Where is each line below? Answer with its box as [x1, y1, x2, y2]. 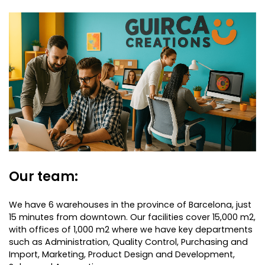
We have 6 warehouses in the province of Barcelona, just [9, 198, 251, 211]
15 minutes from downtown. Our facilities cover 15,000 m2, [9, 211, 256, 223]
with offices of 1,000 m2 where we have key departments [9, 223, 253, 235]
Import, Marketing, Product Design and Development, [9, 248, 235, 260]
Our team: [9, 167, 78, 186]
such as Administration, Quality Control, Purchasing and [9, 235, 248, 248]
